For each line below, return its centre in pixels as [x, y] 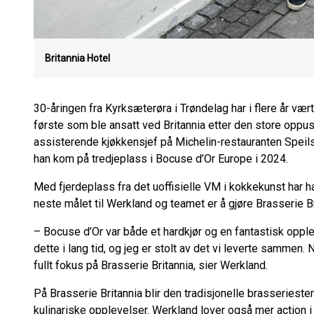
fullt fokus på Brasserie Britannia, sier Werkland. [152, 265]
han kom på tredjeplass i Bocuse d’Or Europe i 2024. [161, 159]
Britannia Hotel [77, 58]
